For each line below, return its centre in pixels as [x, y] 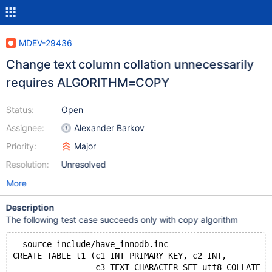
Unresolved [83, 164]
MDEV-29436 [45, 43]
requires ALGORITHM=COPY [88, 83]
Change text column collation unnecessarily [130, 64]
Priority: [21, 146]
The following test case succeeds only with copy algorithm [122, 219]
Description [30, 207]
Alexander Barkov [109, 128]
